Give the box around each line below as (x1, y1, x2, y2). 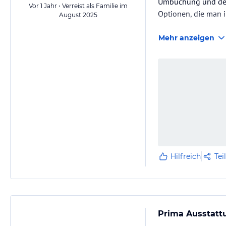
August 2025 (59, 11, 97, 19)
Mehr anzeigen (158, 33, 214, 43)
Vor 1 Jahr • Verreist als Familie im (29, 2, 128, 10)
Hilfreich (171, 151, 201, 161)
